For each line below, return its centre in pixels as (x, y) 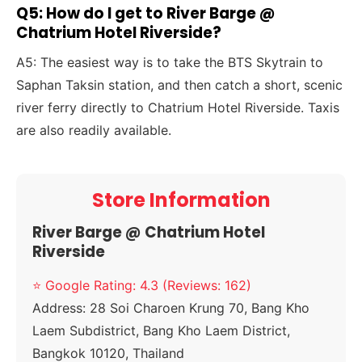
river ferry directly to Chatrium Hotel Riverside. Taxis (178, 108)
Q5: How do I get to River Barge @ (146, 14)
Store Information (181, 200)
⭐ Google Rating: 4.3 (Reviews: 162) (142, 286)
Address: (59, 308)
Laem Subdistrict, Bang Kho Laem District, (162, 331)
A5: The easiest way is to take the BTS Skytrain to (170, 63)
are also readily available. (94, 130)
